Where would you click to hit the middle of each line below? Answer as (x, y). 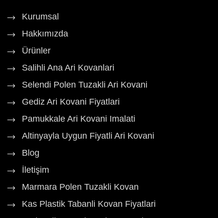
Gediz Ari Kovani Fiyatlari (71, 102)
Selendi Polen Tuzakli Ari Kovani (85, 85)
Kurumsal (40, 17)
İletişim (36, 170)
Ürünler (36, 51)
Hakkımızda (45, 34)
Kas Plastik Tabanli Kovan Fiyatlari (89, 204)
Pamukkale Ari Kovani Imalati (79, 119)
